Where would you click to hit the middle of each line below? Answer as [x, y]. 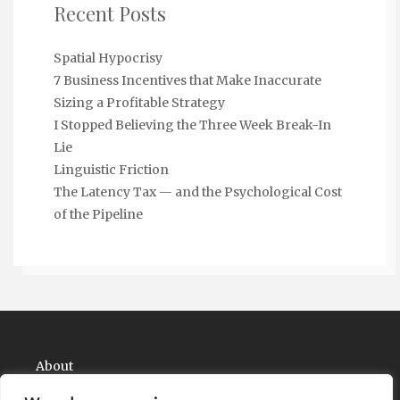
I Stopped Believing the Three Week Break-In [192, 125]
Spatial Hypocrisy [108, 58]
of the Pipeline [98, 215]
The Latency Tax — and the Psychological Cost [198, 192]
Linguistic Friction [111, 170]
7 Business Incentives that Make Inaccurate [187, 81]
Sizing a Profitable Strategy [139, 103]
